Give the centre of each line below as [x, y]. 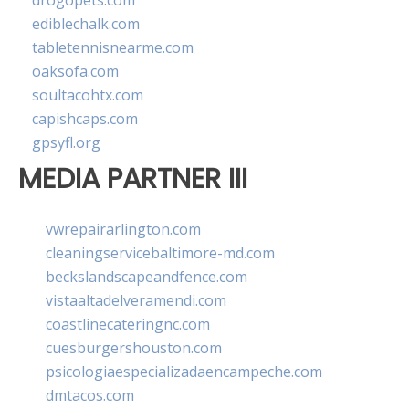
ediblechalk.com [86, 24]
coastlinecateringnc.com [128, 324]
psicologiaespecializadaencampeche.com [184, 371]
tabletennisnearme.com [113, 48]
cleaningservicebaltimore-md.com [160, 252]
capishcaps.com [85, 119]
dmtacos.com [90, 395]
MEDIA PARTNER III [133, 179]
